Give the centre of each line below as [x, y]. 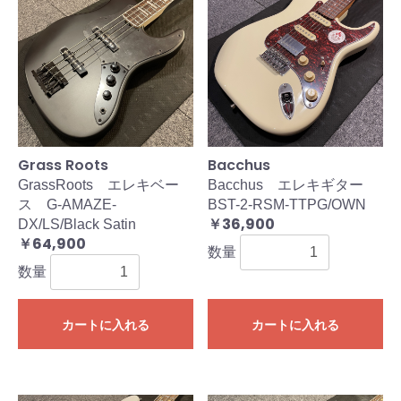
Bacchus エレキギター [293, 185]
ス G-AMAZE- [67, 205]
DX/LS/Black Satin [77, 225]
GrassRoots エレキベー [98, 185]
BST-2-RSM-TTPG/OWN [287, 205]
